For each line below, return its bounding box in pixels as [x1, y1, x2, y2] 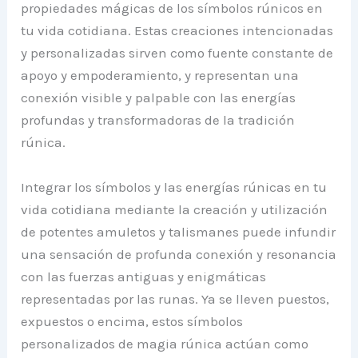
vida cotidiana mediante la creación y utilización [21, 201, 328, 217]
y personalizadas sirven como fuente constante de [21, 45, 334, 62]
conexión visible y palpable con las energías [21, 89, 296, 106]
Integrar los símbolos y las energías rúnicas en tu [21, 178, 328, 195]
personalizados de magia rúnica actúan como [21, 335, 309, 352]
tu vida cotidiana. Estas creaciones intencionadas [21, 22, 334, 39]
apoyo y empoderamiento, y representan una [21, 67, 300, 84]
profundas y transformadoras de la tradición [21, 112, 296, 129]
